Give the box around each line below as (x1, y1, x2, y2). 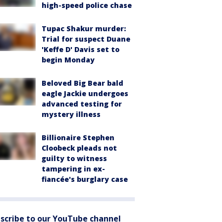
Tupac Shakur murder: (42, 24, 126, 33)
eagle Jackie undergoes (42, 89, 128, 98)
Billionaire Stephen (42, 133, 114, 142)
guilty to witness (42, 154, 107, 163)
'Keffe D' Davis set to (42, 45, 119, 54)
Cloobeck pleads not (42, 143, 117, 153)
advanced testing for (42, 99, 122, 109)
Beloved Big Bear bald (42, 78, 123, 88)
